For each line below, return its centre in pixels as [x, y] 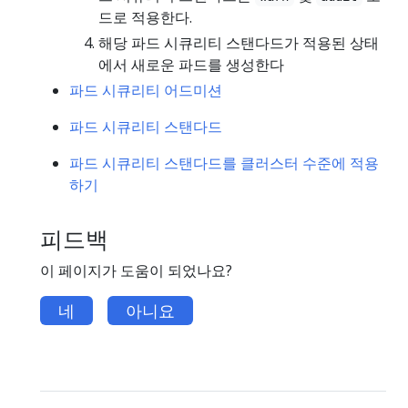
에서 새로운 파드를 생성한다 [191, 64]
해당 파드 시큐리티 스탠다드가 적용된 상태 [239, 42]
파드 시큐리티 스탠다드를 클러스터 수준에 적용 [224, 163]
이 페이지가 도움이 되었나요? [136, 270]
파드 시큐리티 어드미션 [146, 90]
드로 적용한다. [145, 17]
